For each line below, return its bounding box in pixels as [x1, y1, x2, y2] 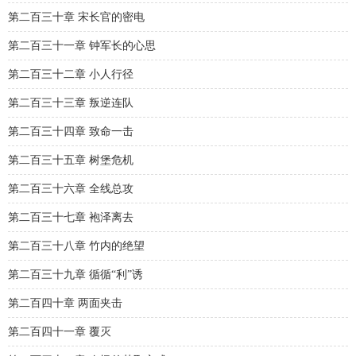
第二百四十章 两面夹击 [8, 297, 122, 309]
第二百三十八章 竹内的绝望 [8, 240, 145, 252]
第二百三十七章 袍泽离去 [8, 211, 133, 223]
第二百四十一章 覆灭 [8, 326, 111, 338]
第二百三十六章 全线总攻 [8, 183, 133, 195]
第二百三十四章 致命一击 [8, 126, 133, 137]
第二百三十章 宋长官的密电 [8, 11, 145, 23]
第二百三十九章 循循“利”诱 [8, 269, 143, 281]
